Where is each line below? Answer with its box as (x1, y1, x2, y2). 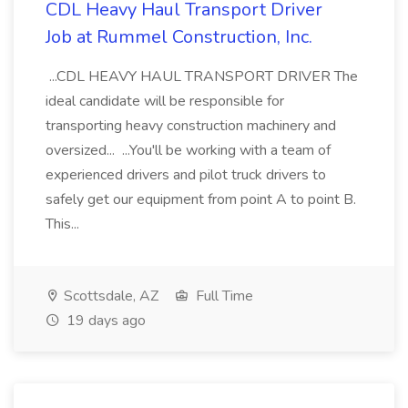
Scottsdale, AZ (60, 286, 158, 306)
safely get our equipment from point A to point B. (46, 189, 356, 209)
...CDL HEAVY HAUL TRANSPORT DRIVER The (46, 66, 358, 87)
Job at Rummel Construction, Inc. (46, 25, 312, 49)
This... (46, 214, 83, 234)
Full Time (192, 286, 253, 306)
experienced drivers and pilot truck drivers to (46, 165, 326, 185)
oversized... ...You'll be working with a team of (46, 140, 331, 160)
